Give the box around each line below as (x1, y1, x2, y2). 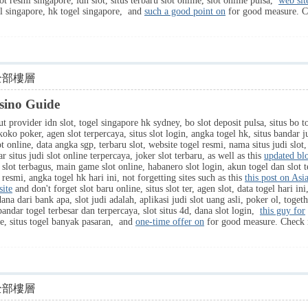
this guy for (260, 206, 305, 216)
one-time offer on (135, 217, 204, 227)
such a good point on (144, 6, 225, 16)
